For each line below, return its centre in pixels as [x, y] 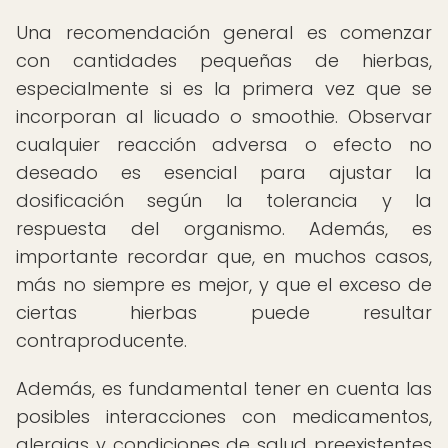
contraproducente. [101, 340]
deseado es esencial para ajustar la [224, 172]
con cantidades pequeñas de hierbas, [224, 60]
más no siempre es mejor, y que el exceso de [224, 284]
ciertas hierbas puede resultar [224, 312]
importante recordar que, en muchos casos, [224, 256]
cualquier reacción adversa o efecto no [224, 144]
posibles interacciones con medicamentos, [224, 416]
